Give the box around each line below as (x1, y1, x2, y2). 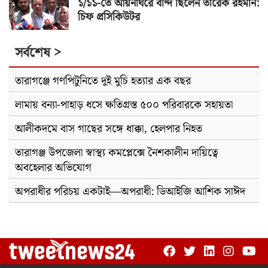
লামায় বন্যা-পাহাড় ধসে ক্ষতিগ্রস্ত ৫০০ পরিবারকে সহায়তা (15, 96, 233, 114)
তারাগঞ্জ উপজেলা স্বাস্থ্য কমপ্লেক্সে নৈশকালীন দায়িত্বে (15, 144, 218, 162)
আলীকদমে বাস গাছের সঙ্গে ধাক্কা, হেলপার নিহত (15, 120, 202, 138)
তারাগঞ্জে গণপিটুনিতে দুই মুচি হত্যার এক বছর (15, 72, 191, 90)
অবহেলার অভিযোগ (15, 159, 92, 176)
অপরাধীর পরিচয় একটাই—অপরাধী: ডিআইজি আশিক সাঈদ (15, 182, 245, 200)
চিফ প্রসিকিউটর (78, 8, 140, 26)
